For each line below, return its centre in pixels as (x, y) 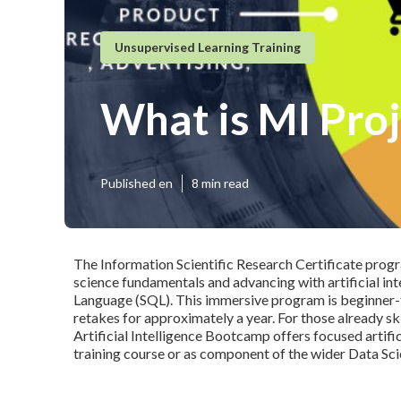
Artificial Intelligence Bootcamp (172, 335)
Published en (137, 183)
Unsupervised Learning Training (208, 47)
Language (103, 299)
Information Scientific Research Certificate (231, 264)
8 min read (220, 183)
